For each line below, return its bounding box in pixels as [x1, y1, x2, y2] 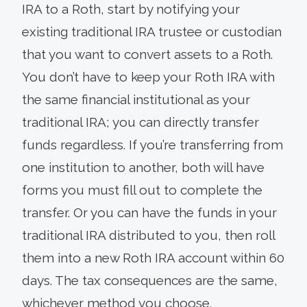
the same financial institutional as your [22, 92, 250, 107]
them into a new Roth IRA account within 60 [22, 250, 284, 265]
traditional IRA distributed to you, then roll [22, 228, 275, 243]
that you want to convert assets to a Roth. [22, 47, 273, 62]
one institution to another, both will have [22, 160, 265, 175]
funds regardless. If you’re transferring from [22, 137, 283, 152]
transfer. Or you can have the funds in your [22, 205, 277, 220]
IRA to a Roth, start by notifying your [22, 1, 240, 16]
